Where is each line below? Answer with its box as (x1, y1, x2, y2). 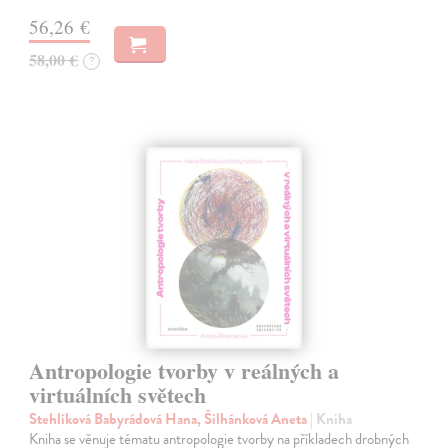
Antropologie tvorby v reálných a (29, 353, 340, 387)
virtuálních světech (29, 377, 207, 411)
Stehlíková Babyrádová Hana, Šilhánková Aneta (29, 407, 311, 430)
